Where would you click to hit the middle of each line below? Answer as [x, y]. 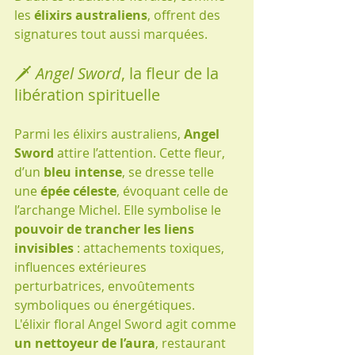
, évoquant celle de [174, 191]
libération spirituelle [87, 94]
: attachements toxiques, [151, 248]
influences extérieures [82, 267]
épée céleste [78, 191]
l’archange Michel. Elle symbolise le [119, 210]
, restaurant [192, 343]
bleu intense [83, 172]
